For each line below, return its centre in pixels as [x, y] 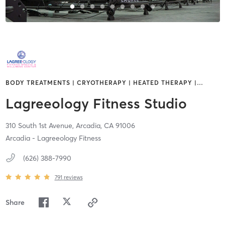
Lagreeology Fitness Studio [96, 104]
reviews [73, 177]
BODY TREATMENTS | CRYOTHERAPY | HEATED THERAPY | [101, 83]
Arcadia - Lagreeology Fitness [53, 138]
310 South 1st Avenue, [40, 126]
